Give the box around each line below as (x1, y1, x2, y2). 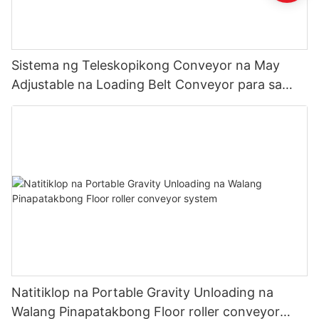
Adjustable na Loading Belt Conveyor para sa (11, 77, 282, 93)
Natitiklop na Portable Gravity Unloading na (11, 285, 273, 300)
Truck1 (11, 96, 51, 112)
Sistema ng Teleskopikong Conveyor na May (11, 58, 280, 73)
